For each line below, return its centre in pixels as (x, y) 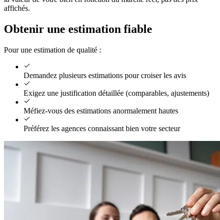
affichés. (17, 8)
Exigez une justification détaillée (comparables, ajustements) (116, 93)
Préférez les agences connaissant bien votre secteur (102, 128)
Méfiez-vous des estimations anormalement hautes (101, 110)
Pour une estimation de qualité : (53, 50)
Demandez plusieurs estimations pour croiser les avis (105, 75)
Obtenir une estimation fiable (78, 29)
